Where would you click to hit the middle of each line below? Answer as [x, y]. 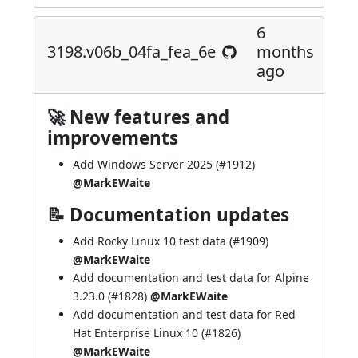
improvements [113, 138]
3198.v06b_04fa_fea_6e [131, 52]
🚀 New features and [138, 117]
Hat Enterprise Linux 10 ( [139, 333]
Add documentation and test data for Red [184, 314]
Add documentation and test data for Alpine [191, 278]
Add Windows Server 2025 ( [146, 164]
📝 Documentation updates [168, 215]
